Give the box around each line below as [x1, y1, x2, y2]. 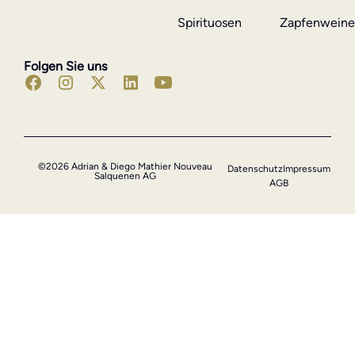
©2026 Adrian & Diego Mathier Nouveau [38, 160, 213, 172]
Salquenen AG [94, 170, 157, 181]
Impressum [283, 162, 331, 174]
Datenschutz [227, 162, 284, 174]
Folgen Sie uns [24, 58, 107, 74]
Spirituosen [177, 14, 242, 30]
